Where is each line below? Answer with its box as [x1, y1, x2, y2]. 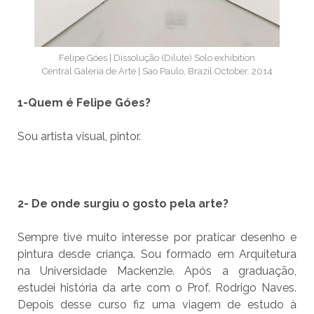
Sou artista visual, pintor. [17, 130, 141, 144]
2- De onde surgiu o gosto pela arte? [17, 197, 228, 211]
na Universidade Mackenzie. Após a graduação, [17, 264, 297, 278]
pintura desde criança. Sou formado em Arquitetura [17, 247, 297, 261]
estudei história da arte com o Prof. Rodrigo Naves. [17, 281, 297, 295]
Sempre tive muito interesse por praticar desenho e [17, 231, 297, 245]
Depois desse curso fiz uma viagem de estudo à [17, 298, 297, 312]
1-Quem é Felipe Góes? [17, 96, 151, 110]
